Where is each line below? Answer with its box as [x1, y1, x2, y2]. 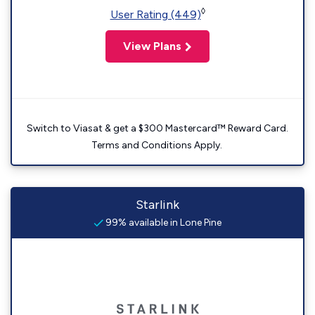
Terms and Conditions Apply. [91, 139, 224, 151]
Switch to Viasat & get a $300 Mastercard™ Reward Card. [27, 122, 288, 134]
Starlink [136, 197, 179, 212]
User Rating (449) [110, 8, 201, 21]
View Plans [123, 39, 181, 53]
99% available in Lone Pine [103, 217, 221, 229]
